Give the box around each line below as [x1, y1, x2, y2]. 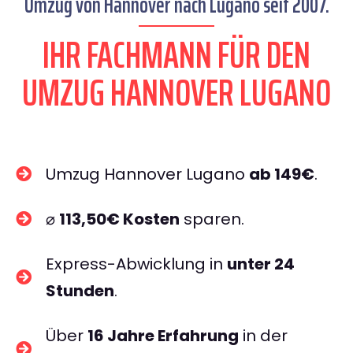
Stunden [46, 280, 114, 302]
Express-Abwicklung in [46, 253, 227, 275]
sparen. [180, 208, 244, 230]
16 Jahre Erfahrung [87, 325, 239, 347]
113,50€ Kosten [59, 208, 180, 230]
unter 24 [227, 253, 295, 275]
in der [239, 325, 288, 347]
